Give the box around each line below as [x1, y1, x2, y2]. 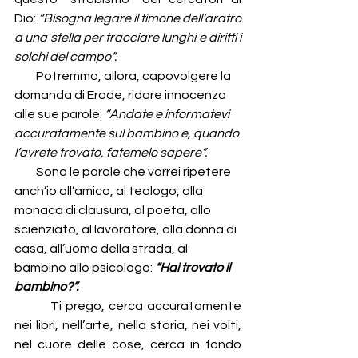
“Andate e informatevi [105, 108, 232, 121]
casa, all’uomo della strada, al [14, 242, 190, 256]
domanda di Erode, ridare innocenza [14, 89, 229, 102]
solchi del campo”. [14, 50, 117, 64]
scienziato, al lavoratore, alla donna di [14, 223, 239, 237]
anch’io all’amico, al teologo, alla [14, 185, 205, 198]
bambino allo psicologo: [14, 261, 155, 275]
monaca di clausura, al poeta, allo [14, 204, 213, 217]
